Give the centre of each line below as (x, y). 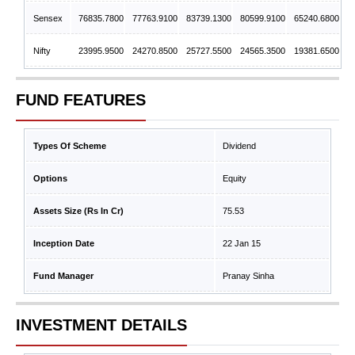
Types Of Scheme (70, 146)
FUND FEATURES (81, 100)
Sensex (48, 18)
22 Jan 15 (242, 243)
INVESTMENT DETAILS (101, 325)
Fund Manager (63, 276)
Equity (235, 178)
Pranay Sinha (248, 276)
